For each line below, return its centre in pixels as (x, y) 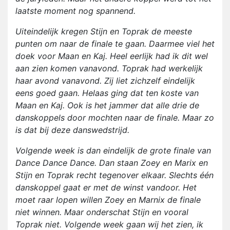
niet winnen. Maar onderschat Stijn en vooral (102, 212)
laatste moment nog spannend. (77, 11)
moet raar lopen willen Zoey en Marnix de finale (108, 200)
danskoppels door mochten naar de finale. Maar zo (115, 118)
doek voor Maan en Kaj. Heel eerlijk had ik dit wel (112, 56)
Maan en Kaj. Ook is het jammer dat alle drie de (107, 106)
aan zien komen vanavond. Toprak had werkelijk (109, 69)
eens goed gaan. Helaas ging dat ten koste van (107, 93)
